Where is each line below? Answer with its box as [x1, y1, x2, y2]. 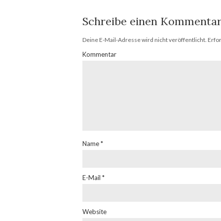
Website [82, 208, 107, 216]
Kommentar [82, 50, 116, 59]
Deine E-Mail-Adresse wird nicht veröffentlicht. [82, 36, 207, 44]
